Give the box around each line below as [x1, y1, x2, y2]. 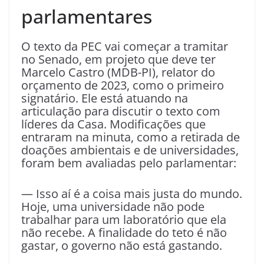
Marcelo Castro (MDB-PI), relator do [21, 64, 215, 81]
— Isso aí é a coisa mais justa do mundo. [21, 186, 242, 202]
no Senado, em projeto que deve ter [21, 51, 216, 68]
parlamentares [21, 4, 152, 29]
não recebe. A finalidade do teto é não [21, 225, 227, 241]
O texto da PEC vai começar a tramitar [21, 38, 228, 55]
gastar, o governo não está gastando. [21, 237, 222, 254]
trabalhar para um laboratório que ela [21, 212, 226, 228]
